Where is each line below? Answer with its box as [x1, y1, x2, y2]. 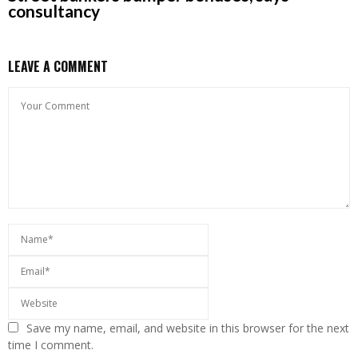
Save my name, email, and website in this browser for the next [26, 320, 349, 336]
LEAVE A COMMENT [8, 57, 108, 77]
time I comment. [8, 337, 93, 353]
